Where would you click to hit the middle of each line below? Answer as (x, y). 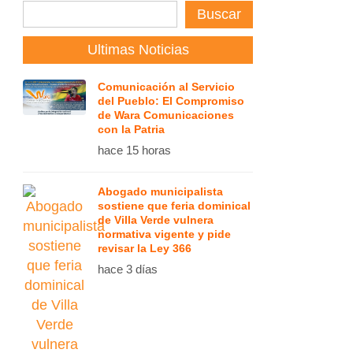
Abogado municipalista (160, 191)
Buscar (219, 14)
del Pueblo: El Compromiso (171, 101)
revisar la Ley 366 (145, 248)
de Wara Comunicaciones (166, 115)
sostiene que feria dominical (174, 206)
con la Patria (131, 129)
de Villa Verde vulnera (156, 220)
